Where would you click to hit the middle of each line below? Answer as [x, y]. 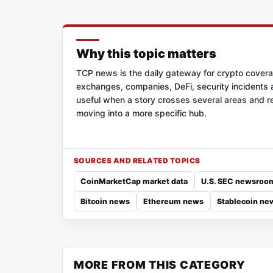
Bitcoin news [105, 202]
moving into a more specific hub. [141, 113]
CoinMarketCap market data [134, 182]
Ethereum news [173, 202]
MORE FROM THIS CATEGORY [160, 265]
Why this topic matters [146, 54]
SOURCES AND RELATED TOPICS [137, 161]
